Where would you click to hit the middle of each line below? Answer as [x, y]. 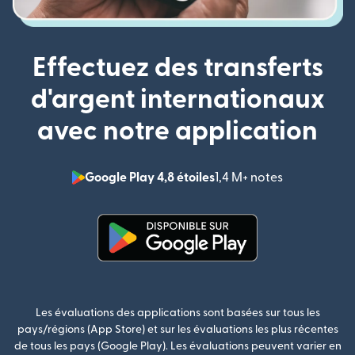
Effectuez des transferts [177, 67]
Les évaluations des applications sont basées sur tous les [177, 313]
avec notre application [177, 131]
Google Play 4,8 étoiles [150, 177]
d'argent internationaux [177, 99]
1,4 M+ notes [249, 177]
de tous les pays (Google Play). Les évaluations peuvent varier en [177, 346]
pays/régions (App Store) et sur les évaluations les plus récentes [177, 329]
